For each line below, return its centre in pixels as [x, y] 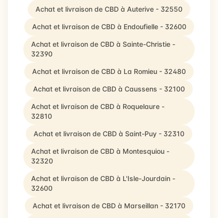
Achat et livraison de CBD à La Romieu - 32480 [109, 71]
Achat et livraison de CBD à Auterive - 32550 [109, 9]
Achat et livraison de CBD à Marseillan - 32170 [109, 206]
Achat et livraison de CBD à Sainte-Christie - [103, 44]
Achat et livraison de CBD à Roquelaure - [98, 106]
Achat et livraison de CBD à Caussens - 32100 [109, 89]
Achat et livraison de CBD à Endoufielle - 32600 [109, 27]
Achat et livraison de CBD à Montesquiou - [100, 151]
